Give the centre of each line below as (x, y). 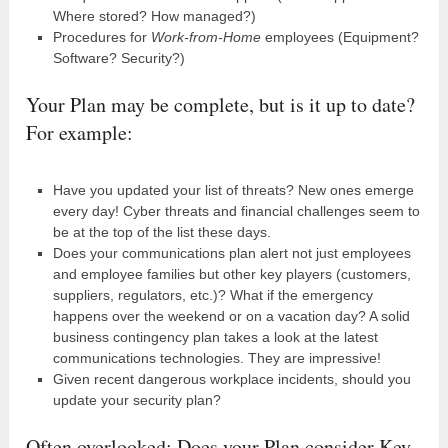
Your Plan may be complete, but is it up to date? (221, 104)
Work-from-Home (205, 36)
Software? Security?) (118, 57)
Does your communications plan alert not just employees (231, 252)
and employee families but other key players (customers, (231, 273)
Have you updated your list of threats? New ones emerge (233, 189)
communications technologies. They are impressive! (216, 357)
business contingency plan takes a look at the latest (215, 336)
